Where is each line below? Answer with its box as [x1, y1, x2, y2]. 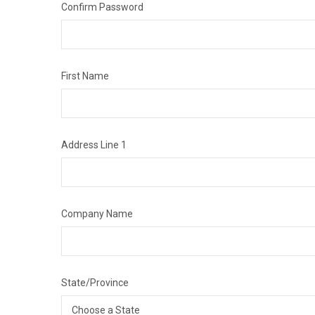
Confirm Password [61, 1, 143, 13]
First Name [61, 70, 109, 82]
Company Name [61, 208, 133, 219]
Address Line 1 [61, 139, 127, 150]
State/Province [61, 277, 129, 288]
